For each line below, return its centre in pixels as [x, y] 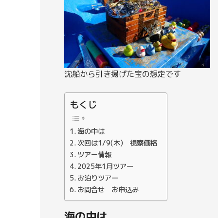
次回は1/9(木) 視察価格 [117, 143]
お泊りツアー [98, 178]
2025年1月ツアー [105, 166]
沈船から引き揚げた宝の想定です [123, 74]
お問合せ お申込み [108, 189]
